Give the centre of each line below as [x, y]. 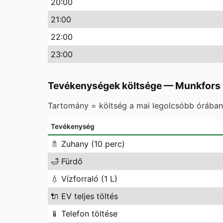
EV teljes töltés [90, 196]
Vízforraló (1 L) [89, 179]
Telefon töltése [89, 214]
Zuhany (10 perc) [93, 144]
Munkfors [198, 86]
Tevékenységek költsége [105, 86]
